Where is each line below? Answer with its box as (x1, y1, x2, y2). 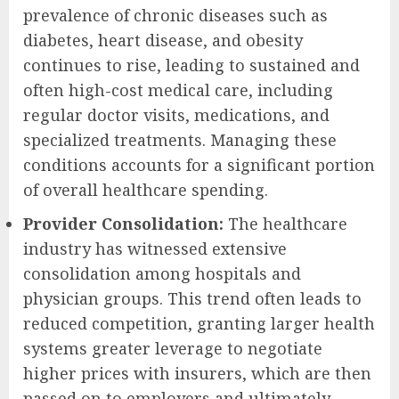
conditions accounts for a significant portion (23, 154, 375, 176)
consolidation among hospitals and (23, 263, 301, 285)
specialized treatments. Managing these (23, 129, 337, 151)
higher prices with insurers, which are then (23, 362, 371, 385)
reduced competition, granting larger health (23, 313, 375, 335)
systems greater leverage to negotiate (23, 338, 322, 360)
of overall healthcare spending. (23, 179, 268, 201)
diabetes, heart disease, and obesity (23, 29, 303, 52)
